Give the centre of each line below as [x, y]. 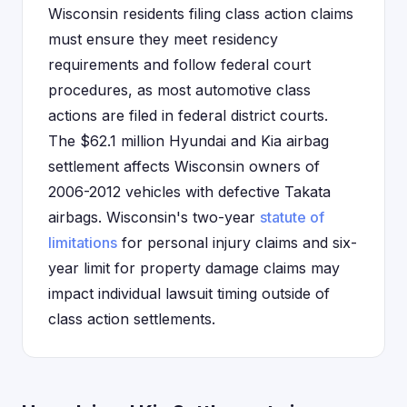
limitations [83, 243]
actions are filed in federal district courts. [188, 115]
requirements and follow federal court [179, 65]
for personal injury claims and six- [237, 243]
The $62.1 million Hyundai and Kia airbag [189, 141]
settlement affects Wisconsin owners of [184, 166]
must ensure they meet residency [163, 39]
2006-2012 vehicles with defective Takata [189, 192]
